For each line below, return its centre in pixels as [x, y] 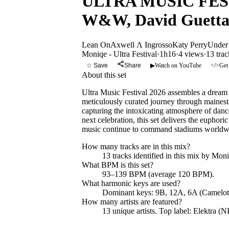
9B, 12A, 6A [176, 193]
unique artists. [134, 211]
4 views [191, 54]
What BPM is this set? [118, 165]
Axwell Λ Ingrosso [141, 45]
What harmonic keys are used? [131, 184]
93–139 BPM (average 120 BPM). [158, 174]
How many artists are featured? [132, 202]
